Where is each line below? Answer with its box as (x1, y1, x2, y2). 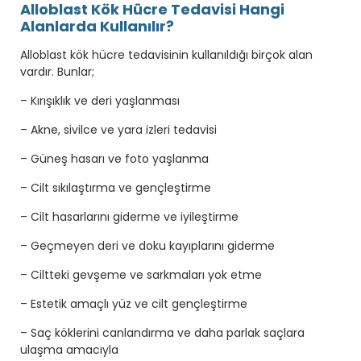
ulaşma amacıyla (20, 341, 118, 358)
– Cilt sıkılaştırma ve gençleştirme (20, 179, 211, 196)
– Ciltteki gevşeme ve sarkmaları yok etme (20, 266, 262, 283)
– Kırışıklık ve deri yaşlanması (20, 92, 180, 109)
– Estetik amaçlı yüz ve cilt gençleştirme (20, 295, 247, 312)
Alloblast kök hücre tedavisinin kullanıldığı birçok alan (20, 46, 313, 63)
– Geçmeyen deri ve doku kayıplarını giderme (20, 237, 275, 254)
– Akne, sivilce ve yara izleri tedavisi (20, 121, 217, 138)
